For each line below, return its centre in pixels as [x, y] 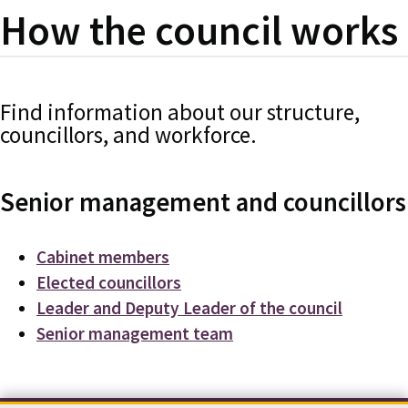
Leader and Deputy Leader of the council [189, 307]
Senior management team [135, 333]
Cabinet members [103, 256]
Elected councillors [109, 282]
